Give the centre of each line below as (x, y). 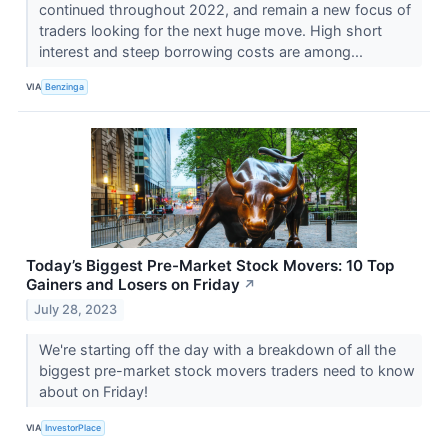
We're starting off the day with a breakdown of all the (217, 350)
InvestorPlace (73, 427)
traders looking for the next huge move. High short (210, 30)
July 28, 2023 (76, 310)
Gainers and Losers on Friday (133, 284)
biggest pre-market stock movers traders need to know (226, 371)
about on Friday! (95, 392)
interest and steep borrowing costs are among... (202, 51)
